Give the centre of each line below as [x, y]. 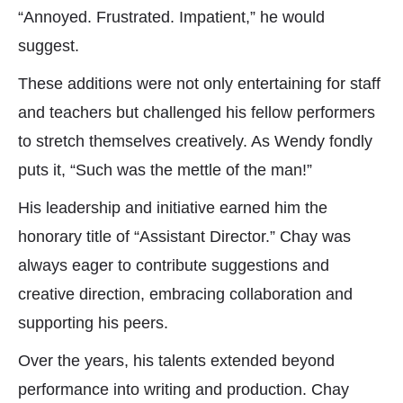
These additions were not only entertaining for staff [199, 84]
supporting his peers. [93, 323]
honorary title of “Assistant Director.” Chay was [184, 237]
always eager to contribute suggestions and [174, 266]
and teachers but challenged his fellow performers [197, 113]
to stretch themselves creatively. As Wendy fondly [195, 142]
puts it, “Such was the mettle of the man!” [165, 170]
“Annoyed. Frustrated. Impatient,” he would [171, 18]
